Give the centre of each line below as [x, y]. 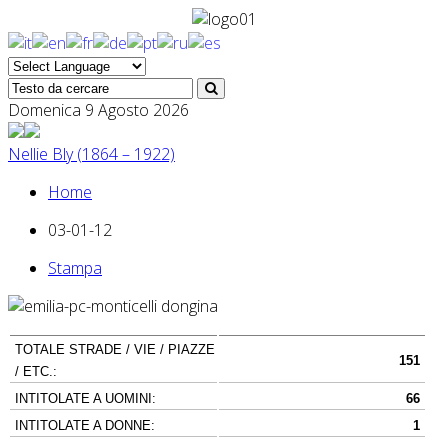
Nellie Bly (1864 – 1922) [91, 153]
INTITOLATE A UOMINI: [85, 398]
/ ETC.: [36, 371]
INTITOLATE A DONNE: [85, 425]
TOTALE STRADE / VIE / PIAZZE [115, 349]
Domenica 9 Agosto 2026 [98, 109]
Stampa [75, 267]
